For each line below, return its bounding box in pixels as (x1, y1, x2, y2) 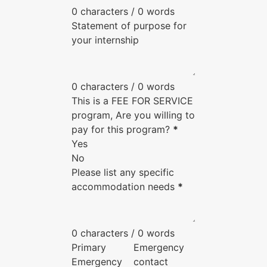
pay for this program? (72, 123, 170, 135)
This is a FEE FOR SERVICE (72, 95, 193, 107)
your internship (72, 34, 139, 46)
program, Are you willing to (72, 109, 195, 121)
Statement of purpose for (72, 20, 187, 32)
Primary (72, 241, 106, 253)
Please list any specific (72, 166, 174, 178)
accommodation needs (72, 181, 175, 193)
